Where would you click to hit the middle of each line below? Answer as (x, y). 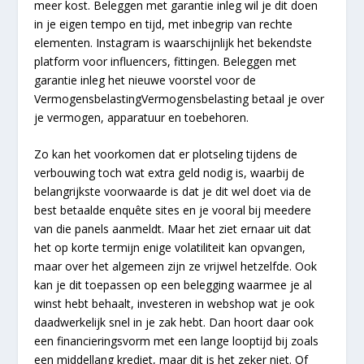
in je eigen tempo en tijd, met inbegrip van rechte (164, 24)
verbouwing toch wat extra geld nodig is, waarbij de (170, 173)
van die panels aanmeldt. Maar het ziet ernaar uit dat (173, 229)
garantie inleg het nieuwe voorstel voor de (145, 80)
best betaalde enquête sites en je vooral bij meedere (173, 210)
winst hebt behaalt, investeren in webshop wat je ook (175, 304)
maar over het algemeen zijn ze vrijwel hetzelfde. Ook (176, 266)
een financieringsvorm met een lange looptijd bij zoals (177, 341)
